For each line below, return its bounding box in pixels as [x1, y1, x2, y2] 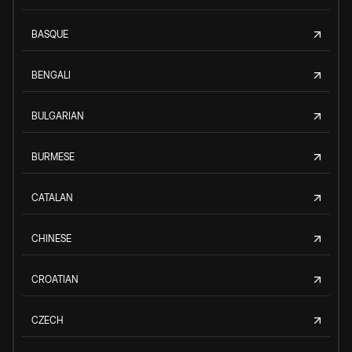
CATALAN [31, 191, 73, 203]
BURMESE [31, 150, 75, 163]
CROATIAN [31, 273, 79, 285]
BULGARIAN [31, 109, 84, 122]
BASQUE [31, 27, 68, 40]
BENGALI [31, 68, 71, 81]
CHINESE [31, 232, 71, 244]
